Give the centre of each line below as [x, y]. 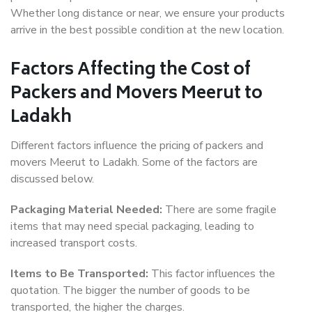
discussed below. [52, 179]
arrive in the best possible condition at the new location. [147, 30]
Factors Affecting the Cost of [131, 71]
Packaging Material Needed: [86, 210]
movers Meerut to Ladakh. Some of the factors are [134, 163]
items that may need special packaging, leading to [132, 227]
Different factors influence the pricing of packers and [137, 146]
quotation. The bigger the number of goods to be [130, 291]
